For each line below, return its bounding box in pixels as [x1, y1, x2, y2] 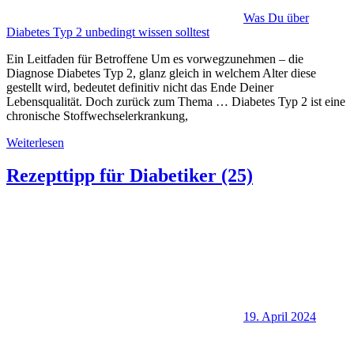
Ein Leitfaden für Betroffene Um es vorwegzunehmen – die [6, 51, 303, 66]
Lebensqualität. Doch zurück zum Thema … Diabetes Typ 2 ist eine [6, 94, 345, 108]
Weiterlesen [6, 135, 64, 149]
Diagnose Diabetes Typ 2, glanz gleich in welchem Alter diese [6, 66, 316, 80]
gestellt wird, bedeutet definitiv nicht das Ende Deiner [6, 80, 273, 94]
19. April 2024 [243, 310, 316, 324]
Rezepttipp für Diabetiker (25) [6, 165, 253, 186]
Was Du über [243, 10, 309, 24]
